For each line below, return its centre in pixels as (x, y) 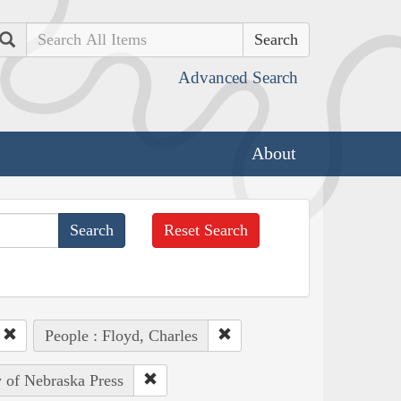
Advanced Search (238, 77)
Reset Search (206, 230)
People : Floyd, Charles (121, 335)
